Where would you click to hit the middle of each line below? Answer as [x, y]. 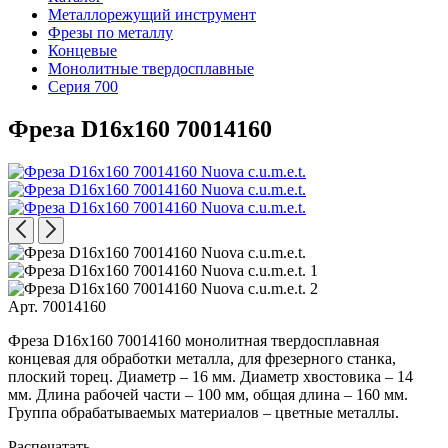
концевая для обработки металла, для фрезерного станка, [202, 358]
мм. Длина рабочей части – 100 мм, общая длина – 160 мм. [208, 394]
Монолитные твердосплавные [151, 68]
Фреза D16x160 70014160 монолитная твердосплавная [193, 340]
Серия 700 [83, 86]
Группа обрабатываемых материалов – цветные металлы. [203, 412]
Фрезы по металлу [110, 32]
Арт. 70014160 [57, 306]
